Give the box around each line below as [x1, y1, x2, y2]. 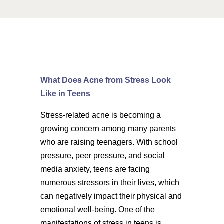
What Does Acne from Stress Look [40, 76, 171, 84]
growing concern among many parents [40, 124, 176, 133]
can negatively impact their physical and [40, 192, 182, 200]
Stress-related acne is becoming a [40, 111, 161, 119]
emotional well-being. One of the [40, 205, 155, 214]
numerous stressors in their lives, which [40, 178, 179, 187]
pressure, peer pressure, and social [40, 151, 165, 160]
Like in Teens [40, 89, 90, 98]
